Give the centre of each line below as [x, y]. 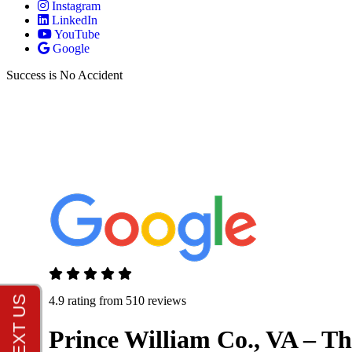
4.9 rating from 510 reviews [117, 301]
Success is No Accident [64, 75]
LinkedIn [75, 20]
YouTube [77, 34]
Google [71, 48]
